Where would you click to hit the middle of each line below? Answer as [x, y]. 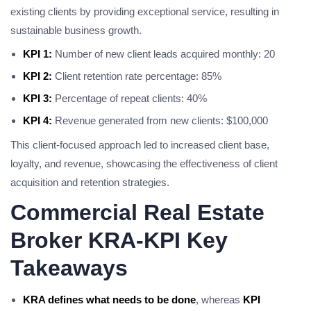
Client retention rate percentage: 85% [137, 76]
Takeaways [69, 268]
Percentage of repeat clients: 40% [129, 98]
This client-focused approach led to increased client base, [140, 145]
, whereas [219, 300]
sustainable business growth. [76, 30]
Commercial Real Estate [137, 212]
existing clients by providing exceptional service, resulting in [145, 11]
